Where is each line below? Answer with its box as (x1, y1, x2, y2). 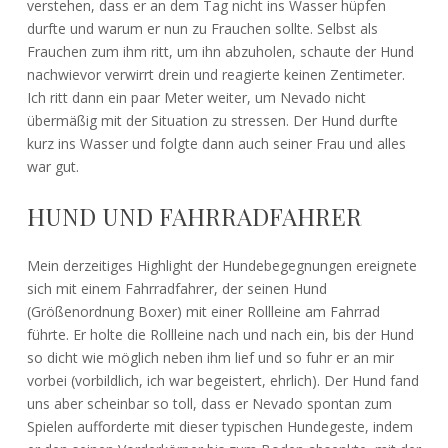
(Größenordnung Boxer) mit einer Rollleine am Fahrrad (26, 301, 380, 321)
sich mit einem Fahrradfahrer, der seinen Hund (26, 278, 327, 298)
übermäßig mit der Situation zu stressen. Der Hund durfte (26, 110, 398, 130)
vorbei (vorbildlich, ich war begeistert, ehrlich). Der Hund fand (26, 370, 419, 390)
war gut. (26, 156, 79, 176)
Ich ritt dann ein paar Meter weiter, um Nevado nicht (26, 87, 366, 107)
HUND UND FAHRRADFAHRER (26, 199, 362, 232)
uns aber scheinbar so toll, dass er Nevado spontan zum (26, 393, 392, 413)
